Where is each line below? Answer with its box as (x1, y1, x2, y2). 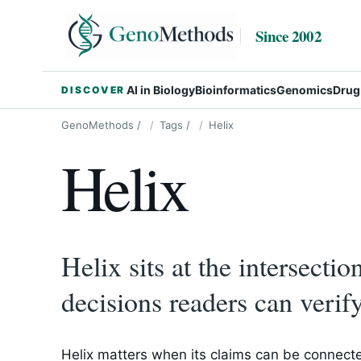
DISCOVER (61, 84, 126, 96)
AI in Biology (127, 83, 196, 97)
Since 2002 (255, 24, 322, 47)
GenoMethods (61, 118, 134, 131)
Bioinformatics (195, 83, 277, 97)
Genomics (276, 83, 334, 97)
